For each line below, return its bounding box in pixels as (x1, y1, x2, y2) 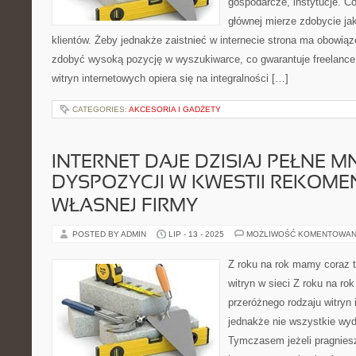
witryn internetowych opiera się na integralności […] (52, 72, 288, 84)
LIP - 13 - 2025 (168, 230, 224, 238)
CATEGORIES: (72, 105, 129, 114)
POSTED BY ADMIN (72, 230, 149, 238)
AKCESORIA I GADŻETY (129, 105, 221, 114)
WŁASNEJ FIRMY (52, 198, 198, 215)
